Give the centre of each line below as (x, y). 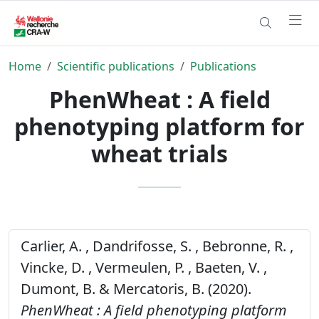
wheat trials (159, 153)
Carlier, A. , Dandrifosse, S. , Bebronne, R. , (157, 246)
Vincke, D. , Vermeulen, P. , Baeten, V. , (144, 267)
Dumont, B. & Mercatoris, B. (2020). (136, 288)
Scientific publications (116, 66)
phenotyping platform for (159, 126)
